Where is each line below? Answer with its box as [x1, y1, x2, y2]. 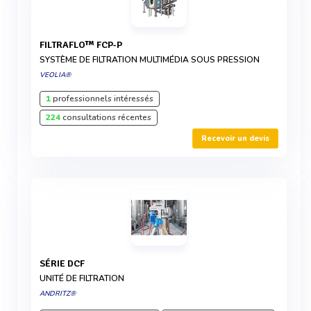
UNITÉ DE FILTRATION [40, 273, 124, 284]
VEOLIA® [40, 70, 71, 80]
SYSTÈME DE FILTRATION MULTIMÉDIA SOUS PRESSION [40, 54, 260, 65]
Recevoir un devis [201, 133, 269, 144]
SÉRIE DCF [45, 258, 85, 269]
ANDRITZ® [40, 289, 76, 299]
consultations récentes [60, 112, 151, 123]
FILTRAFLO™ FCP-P [44, 39, 122, 51]
